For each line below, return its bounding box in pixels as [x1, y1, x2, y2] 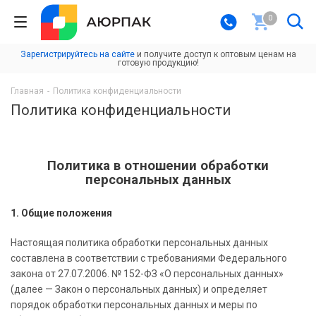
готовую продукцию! [117, 58, 199, 68]
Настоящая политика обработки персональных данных [11, 237, 268, 248]
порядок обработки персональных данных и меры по [11, 299, 257, 310]
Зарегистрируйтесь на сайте [20, 49, 135, 59]
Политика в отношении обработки [47, 158, 269, 174]
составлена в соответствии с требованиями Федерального [11, 253, 287, 264]
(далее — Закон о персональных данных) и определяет [11, 284, 267, 295]
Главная [11, 86, 44, 96]
